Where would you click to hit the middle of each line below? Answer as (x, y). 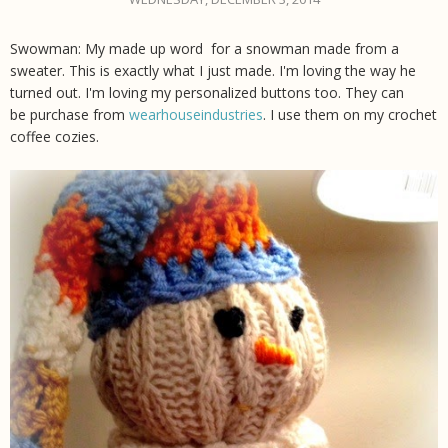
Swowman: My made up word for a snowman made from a (204, 49)
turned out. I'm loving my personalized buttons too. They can (207, 93)
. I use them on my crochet (350, 115)
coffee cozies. (54, 137)
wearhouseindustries (196, 115)
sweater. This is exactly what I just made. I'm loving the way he (213, 71)
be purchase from (69, 115)
